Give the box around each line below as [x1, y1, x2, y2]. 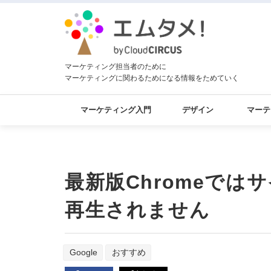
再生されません [65, 199, 211, 221]
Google [70, 247, 97, 257]
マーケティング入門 [80, 105, 152, 114]
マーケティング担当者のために [65, 62, 166, 71]
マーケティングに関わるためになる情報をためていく [65, 73, 239, 82]
